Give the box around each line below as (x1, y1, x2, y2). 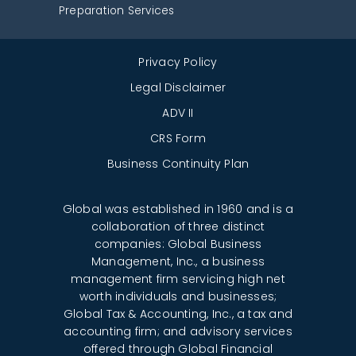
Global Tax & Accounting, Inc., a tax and (63, 305, 292, 322)
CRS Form (150, 130, 206, 146)
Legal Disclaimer (130, 79, 226, 95)
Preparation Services (59, 2, 175, 18)
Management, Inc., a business (91, 253, 265, 269)
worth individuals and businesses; (79, 288, 277, 304)
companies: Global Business (94, 235, 262, 252)
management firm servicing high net (71, 270, 285, 287)
